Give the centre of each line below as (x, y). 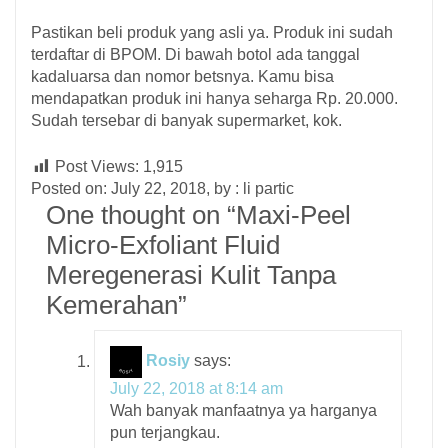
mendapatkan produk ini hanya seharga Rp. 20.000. (214, 99)
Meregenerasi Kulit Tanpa (191, 275)
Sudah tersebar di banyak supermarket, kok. (186, 121)
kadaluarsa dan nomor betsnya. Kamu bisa (182, 77)
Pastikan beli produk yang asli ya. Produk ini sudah (212, 33)
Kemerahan (112, 305)
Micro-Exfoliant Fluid (163, 245)
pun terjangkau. (165, 433)
